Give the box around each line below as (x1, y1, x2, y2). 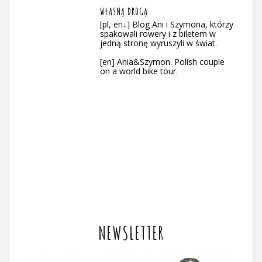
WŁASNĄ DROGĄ (100, 5, 148, 18)
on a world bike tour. (100, 65, 178, 77)
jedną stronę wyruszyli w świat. (100, 37, 217, 49)
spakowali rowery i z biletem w (100, 28, 216, 39)
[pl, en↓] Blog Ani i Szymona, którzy (100, 19, 233, 30)
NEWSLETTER (98, 220, 164, 244)
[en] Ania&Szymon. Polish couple (100, 56, 225, 67)
